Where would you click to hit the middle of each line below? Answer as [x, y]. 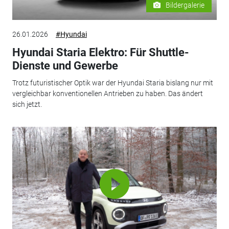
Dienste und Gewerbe [65, 65]
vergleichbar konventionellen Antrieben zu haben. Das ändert [107, 94]
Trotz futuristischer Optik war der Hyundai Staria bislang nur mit [112, 83]
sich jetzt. [27, 105]
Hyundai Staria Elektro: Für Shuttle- [100, 52]
